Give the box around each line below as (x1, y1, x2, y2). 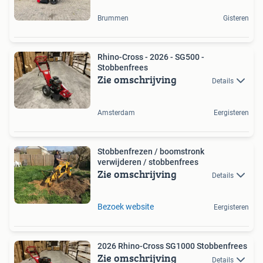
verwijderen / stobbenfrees (97, 157, 198, 167)
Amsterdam (97, 109, 135, 117)
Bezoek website (97, 202, 154, 212)
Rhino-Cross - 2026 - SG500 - (97, 52, 204, 62)
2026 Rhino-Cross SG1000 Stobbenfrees (97, 241, 247, 251)
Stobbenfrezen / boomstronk (97, 147, 204, 156)
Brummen (97, 14, 129, 22)
